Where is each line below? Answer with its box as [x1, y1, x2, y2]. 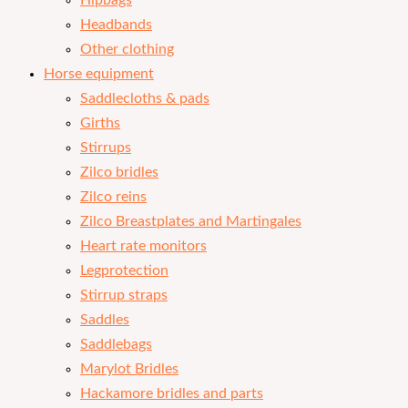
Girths [80, 116, 120, 130]
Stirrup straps [80, 288, 168, 302]
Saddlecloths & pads [80, 91, 209, 106]
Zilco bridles [80, 165, 158, 179]
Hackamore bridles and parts [80, 386, 263, 401]
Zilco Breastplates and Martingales [80, 214, 301, 229]
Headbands [80, 17, 152, 32]
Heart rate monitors [80, 239, 207, 253]
